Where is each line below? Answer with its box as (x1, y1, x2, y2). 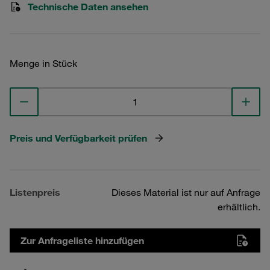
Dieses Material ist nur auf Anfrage (111, 186, 260, 198)
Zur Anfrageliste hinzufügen (20, 234, 144, 246)
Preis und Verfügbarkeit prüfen (10, 132, 147, 144)
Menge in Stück (10, 57, 77, 69)
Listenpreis (10, 186, 60, 198)
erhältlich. (218, 201, 260, 213)
